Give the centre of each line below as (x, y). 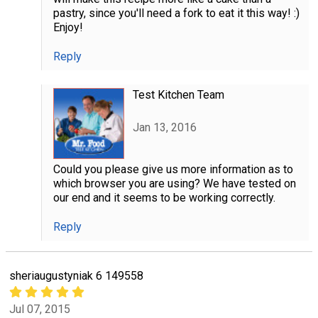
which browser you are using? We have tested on (174, 183)
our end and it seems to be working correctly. (164, 198)
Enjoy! (68, 27)
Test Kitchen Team (178, 95)
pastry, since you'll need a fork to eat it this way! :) (176, 13)
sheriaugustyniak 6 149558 (76, 276)
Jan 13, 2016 (164, 128)
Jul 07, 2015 (40, 309)
